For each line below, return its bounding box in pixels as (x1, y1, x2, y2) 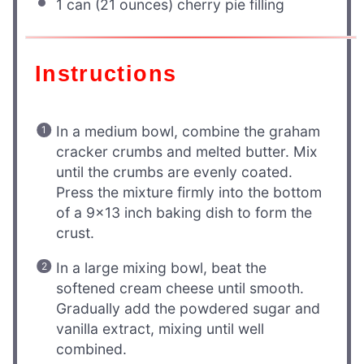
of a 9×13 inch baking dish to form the (56, 204, 313, 222)
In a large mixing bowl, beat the (56, 258, 267, 276)
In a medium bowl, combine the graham (56, 123, 321, 141)
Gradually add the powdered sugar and (56, 299, 321, 317)
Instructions (42, 60, 177, 86)
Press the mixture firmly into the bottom (56, 184, 323, 201)
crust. (56, 224, 95, 242)
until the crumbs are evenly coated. (56, 163, 293, 181)
